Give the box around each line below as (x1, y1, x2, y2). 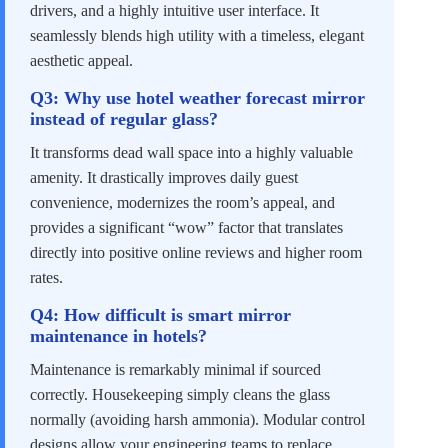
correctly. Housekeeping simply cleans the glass (30, 385, 330, 403)
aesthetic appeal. (30, 51, 133, 69)
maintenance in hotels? (30, 325, 207, 346)
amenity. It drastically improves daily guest (30, 168, 298, 186)
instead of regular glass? (30, 108, 218, 129)
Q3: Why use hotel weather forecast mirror (30, 87, 365, 108)
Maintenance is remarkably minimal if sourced (30, 360, 321, 378)
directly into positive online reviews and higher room (30, 243, 362, 261)
